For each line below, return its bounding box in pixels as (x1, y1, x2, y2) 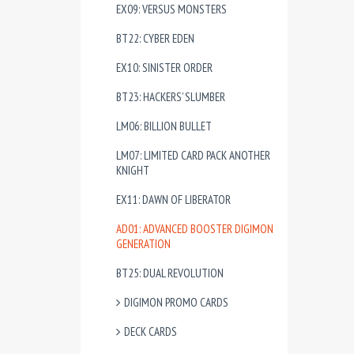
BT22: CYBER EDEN (116, 31, 194, 46)
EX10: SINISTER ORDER (116, 60, 213, 75)
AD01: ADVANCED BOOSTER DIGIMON (116, 221, 273, 236)
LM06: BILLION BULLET (116, 119, 212, 134)
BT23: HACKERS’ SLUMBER (116, 89, 225, 104)
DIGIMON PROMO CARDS (124, 295, 228, 310)
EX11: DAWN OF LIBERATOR (116, 192, 231, 207)
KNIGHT (116, 163, 149, 178)
